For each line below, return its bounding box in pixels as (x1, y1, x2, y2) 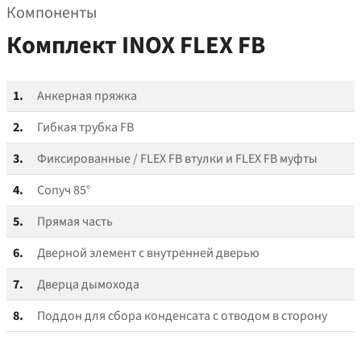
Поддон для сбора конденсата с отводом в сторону (37, 307, 327, 326)
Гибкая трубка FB (37, 118, 134, 137)
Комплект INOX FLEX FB (6, 28, 265, 64)
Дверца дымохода (37, 276, 139, 294)
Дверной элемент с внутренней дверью (37, 244, 259, 263)
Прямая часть (37, 213, 113, 231)
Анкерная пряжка (37, 87, 137, 106)
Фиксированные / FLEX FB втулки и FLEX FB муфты (37, 150, 317, 168)
